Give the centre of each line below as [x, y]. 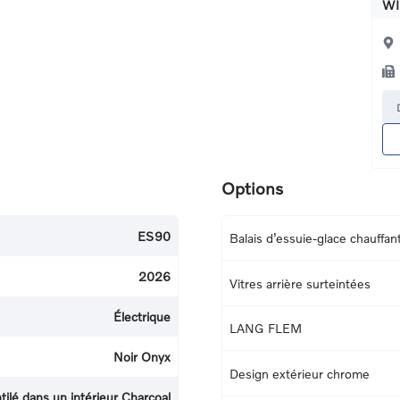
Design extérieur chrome [300, 373]
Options [252, 187]
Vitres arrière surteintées [300, 283]
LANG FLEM [266, 329]
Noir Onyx [142, 356]
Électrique [142, 316]
